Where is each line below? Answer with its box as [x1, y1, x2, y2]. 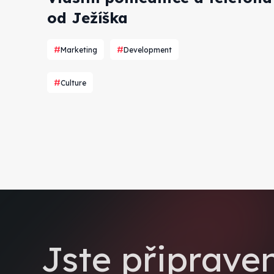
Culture [61, 78, 87, 87]
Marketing [61, 45, 98, 54]
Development [124, 45, 172, 54]
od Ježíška [47, 8, 128, 27]
